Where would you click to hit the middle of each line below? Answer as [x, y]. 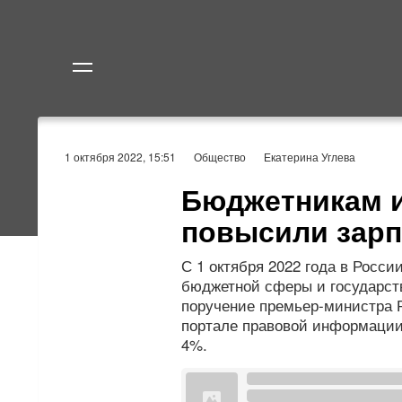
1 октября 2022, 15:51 [120, 157]
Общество [220, 157]
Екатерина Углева [310, 157]
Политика [249, 145]
